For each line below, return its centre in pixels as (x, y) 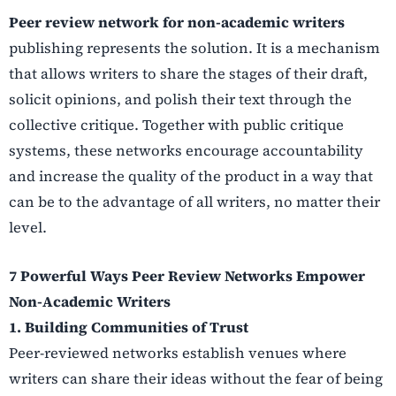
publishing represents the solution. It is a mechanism (194, 47)
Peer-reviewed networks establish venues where (178, 353)
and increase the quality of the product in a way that (191, 175)
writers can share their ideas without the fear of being (196, 379)
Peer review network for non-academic (149, 22)
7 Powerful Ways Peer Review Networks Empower (187, 276)
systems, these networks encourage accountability (186, 150)
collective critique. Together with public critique (176, 124)
